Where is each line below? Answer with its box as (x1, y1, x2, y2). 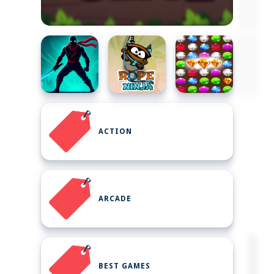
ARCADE (98, 194, 131, 203)
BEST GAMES (98, 262, 150, 270)
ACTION (98, 127, 132, 136)
